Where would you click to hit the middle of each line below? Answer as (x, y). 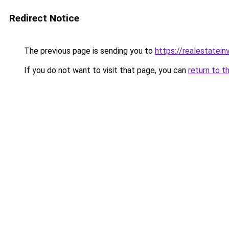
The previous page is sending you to (88, 51)
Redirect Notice (44, 18)
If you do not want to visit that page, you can (105, 70)
